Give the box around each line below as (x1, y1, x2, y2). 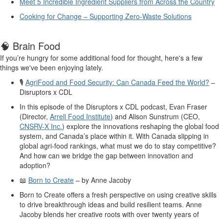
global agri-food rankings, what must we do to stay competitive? (20, 141, 216, 151)
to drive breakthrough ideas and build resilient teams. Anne (20, 199, 202, 210)
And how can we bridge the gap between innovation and (20, 151, 193, 161)
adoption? (20, 160, 50, 171)
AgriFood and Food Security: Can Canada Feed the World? (25, 77, 209, 88)
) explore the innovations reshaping (62, 121, 171, 131)
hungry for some (25, 53, 80, 63)
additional (80, 53, 109, 63)
